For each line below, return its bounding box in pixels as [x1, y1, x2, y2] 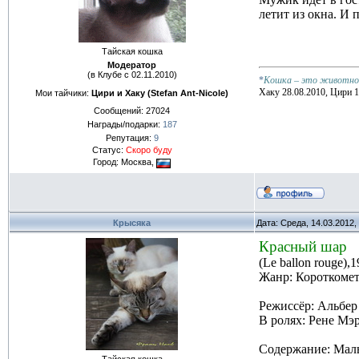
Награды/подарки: [87, 119, 163, 130]
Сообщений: [94, 106, 146, 116]
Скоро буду [125, 145, 172, 155]
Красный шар [259, 238, 347, 255]
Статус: [91, 145, 126, 155]
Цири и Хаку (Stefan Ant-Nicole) [91, 87, 228, 98]
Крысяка [113, 218, 151, 228]
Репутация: [105, 133, 154, 143]
